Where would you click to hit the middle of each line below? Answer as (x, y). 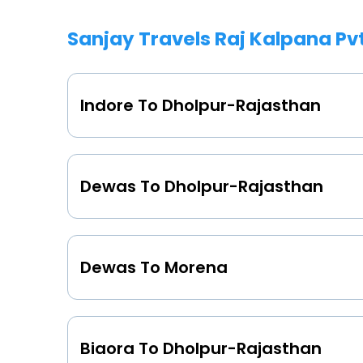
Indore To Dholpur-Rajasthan (201, 105)
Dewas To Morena (154, 267)
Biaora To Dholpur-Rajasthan (201, 348)
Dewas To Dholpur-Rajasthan (202, 186)
